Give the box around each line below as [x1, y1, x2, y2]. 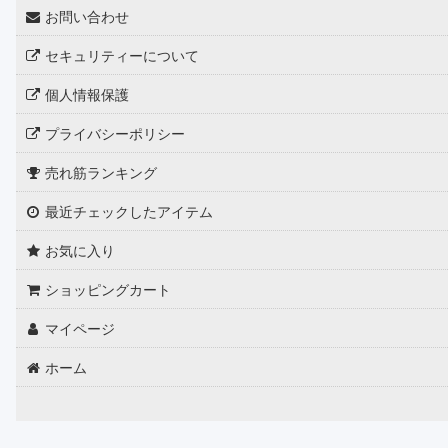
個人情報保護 [45, 84, 130, 104]
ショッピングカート [45, 279, 172, 299]
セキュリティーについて [45, 45, 200, 65]
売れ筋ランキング [45, 162, 158, 182]
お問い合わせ [45, 6, 130, 26]
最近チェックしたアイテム [45, 201, 214, 221]
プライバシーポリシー [45, 123, 186, 143]
